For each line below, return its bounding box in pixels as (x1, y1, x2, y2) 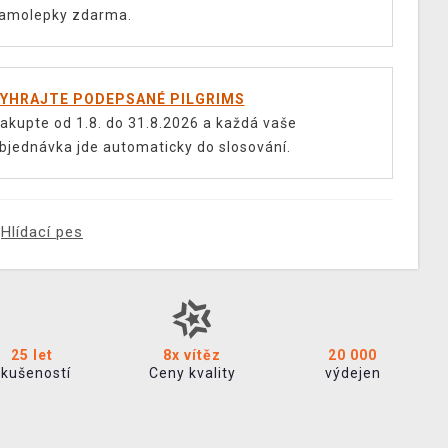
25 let (10, 347, 53, 363)
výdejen (324, 365, 381, 381)
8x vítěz (163, 347, 222, 363)
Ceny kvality (148, 365, 236, 381)
